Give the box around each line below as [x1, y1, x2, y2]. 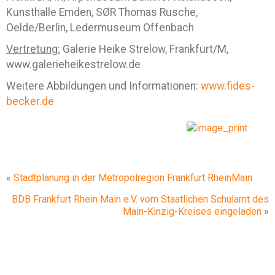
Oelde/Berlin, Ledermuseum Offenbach [6, 21, 194, 34]
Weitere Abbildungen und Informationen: [6, 80, 201, 92]
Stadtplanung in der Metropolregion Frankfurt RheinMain [14, 172, 252, 184]
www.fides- [201, 80, 255, 92]
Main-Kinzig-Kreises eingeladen [123, 206, 261, 217]
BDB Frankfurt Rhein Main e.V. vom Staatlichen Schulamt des [12, 193, 269, 205]
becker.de [6, 95, 54, 107]
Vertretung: [6, 43, 60, 55]
